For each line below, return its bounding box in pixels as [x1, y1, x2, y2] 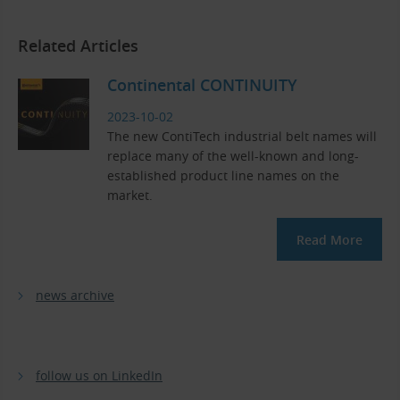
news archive [36, 287, 114, 304]
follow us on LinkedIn [36, 367, 162, 385]
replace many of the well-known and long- [107, 147, 359, 165]
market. [107, 187, 153, 204]
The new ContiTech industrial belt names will [107, 128, 377, 146]
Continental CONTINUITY [107, 73, 297, 96]
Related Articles [18, 34, 138, 56]
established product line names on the [107, 167, 339, 185]
